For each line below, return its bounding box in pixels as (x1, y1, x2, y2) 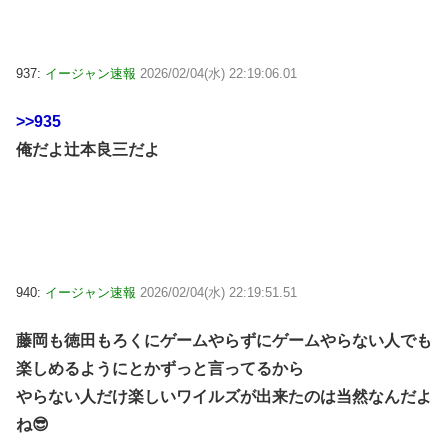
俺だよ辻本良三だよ (16, 141, 160, 158)
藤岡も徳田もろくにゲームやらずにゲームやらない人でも (16, 332, 432, 350)
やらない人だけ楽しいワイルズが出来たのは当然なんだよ (16, 388, 432, 406)
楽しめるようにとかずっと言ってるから (16, 360, 304, 378)
